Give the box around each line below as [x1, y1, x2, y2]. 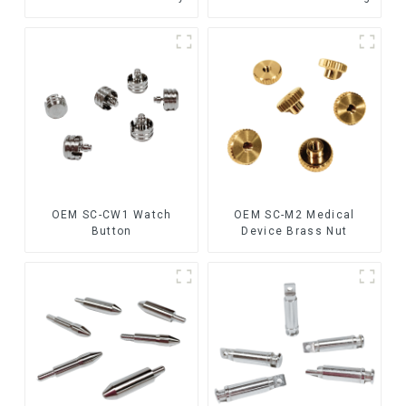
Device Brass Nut [241, 224, 348, 237]
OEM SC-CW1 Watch [51, 208, 172, 221]
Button [91, 224, 132, 237]
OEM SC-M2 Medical [234, 208, 355, 221]
